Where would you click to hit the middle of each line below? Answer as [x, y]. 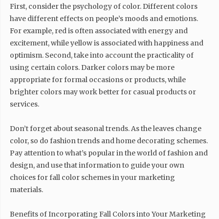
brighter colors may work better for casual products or [103, 92]
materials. [26, 190]
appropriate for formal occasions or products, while [98, 80]
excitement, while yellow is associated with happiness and [107, 43]
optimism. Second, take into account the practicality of [102, 55]
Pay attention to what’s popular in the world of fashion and [109, 153]
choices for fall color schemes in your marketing [92, 177]
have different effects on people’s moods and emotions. [104, 19]
